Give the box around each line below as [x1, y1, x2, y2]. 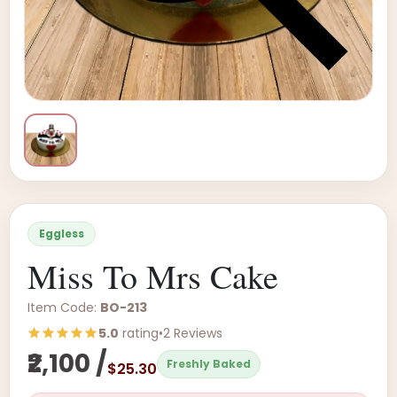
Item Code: [27, 299, 100, 316]
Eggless [39, 226, 84, 241]
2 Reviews [163, 324, 222, 342]
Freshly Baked [167, 356, 251, 371]
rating [119, 324, 159, 342]
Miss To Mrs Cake [27, 253, 278, 299]
